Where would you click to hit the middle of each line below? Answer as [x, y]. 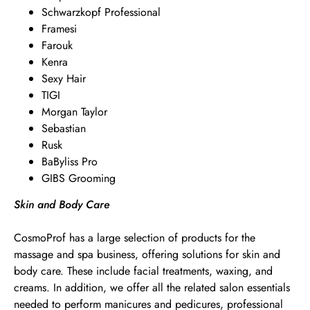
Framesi [59, 29]
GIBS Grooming [79, 178]
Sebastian [64, 128]
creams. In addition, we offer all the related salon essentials [152, 288]
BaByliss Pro [70, 162]
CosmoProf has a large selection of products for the [135, 238]
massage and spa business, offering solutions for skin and [147, 254]
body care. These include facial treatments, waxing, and [143, 271]
